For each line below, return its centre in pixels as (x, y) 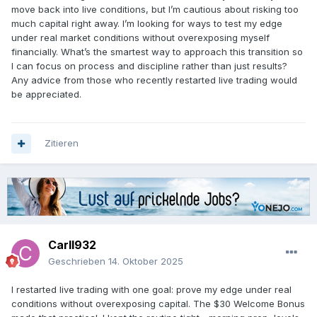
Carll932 (72, 244)
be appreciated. (46, 94)
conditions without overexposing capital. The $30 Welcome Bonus (158, 303)
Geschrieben (78, 261)
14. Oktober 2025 (146, 261)
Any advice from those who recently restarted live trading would (154, 80)
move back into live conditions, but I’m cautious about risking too (155, 10)
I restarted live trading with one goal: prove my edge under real (151, 289)
